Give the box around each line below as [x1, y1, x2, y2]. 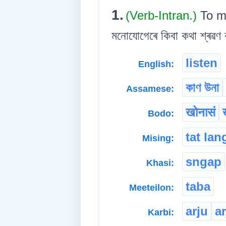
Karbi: [148, 207, 174, 218]
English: [138, 59, 174, 70]
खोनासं [186, 105, 215, 120]
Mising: [142, 133, 174, 144]
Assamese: [126, 84, 174, 94]
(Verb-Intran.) [126, 9, 200, 23]
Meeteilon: [129, 183, 174, 193]
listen [186, 56, 217, 70]
